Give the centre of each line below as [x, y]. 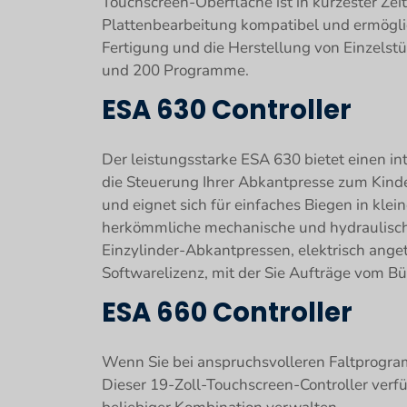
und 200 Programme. [175, 70]
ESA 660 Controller [227, 313]
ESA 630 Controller [227, 110]
